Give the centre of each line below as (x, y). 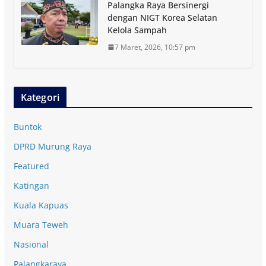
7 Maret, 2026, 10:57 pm (155, 47)
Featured (31, 166)
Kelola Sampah (137, 30)
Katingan (31, 185)
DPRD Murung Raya (52, 146)
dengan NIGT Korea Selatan (162, 17)
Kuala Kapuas (41, 205)
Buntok (27, 126)
